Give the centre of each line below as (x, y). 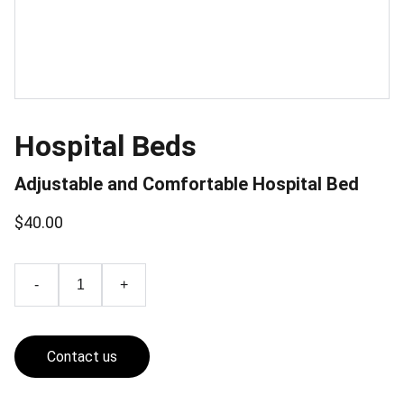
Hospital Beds (106, 146)
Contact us (82, 357)
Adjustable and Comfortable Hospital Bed (187, 184)
